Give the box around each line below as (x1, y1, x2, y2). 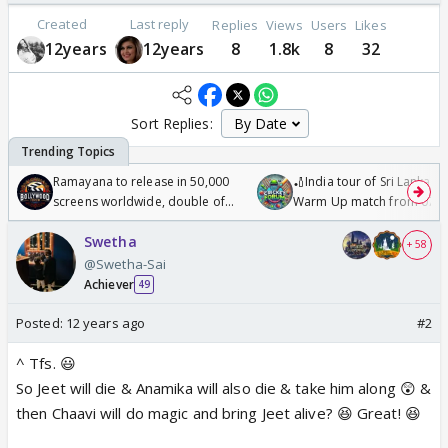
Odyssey (53, 212, 103, 230)
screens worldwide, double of (53, 192, 225, 210)
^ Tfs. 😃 (16, 352, 76, 373)
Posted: (16, 313, 66, 332)
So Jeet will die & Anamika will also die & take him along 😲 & (16, 377, 432, 398)
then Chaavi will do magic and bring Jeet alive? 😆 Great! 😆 (16, 402, 421, 423)
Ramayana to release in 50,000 (53, 172, 229, 190)
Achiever (84, 275, 134, 293)
